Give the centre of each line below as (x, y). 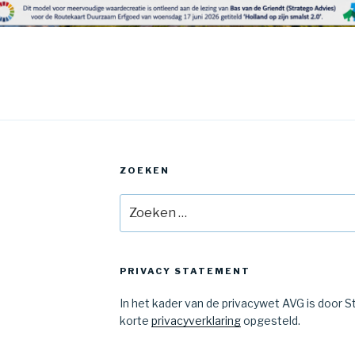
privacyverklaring (196, 321)
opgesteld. (270, 321)
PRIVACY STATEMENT (185, 271)
